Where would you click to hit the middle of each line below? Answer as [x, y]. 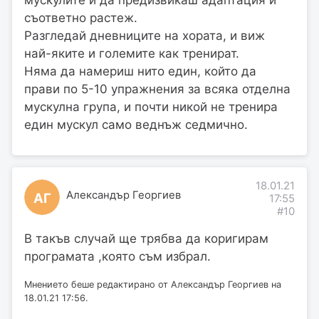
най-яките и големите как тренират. [132, 54]
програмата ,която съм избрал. [117, 257]
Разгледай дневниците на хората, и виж [145, 36]
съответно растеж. [81, 18]
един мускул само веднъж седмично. [136, 125]
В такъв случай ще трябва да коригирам [146, 239]
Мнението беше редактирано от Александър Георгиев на [153, 285]
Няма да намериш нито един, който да [140, 72]
